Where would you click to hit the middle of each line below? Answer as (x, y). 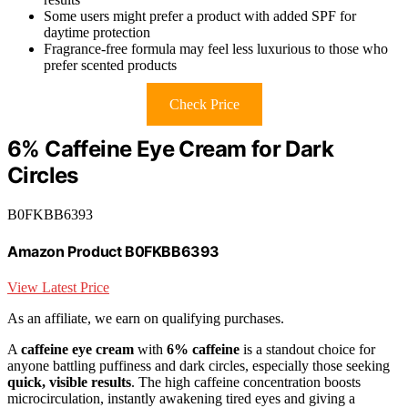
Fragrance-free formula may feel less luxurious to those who (216, 48)
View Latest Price (58, 288)
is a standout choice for (307, 350)
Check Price (204, 104)
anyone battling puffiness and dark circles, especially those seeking (199, 366)
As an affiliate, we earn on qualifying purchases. (146, 319)
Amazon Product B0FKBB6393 (113, 251)
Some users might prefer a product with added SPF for (200, 15)
